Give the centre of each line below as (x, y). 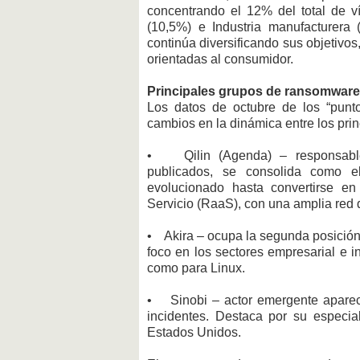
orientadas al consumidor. (222, 59)
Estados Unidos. (194, 333)
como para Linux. (198, 268)
